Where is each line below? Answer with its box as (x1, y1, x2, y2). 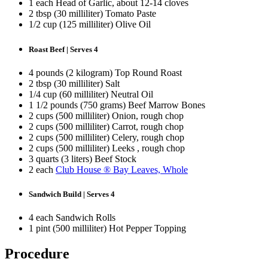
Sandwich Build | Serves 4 (29, 189, 115, 199)
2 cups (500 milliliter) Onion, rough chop (29, 110, 184, 121)
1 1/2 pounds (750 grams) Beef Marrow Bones (29, 99, 205, 110)
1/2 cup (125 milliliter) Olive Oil (29, 19, 151, 30)
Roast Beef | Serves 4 (29, 44, 98, 54)
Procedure (5, 245, 69, 261)
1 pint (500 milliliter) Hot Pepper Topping (29, 223, 186, 234)
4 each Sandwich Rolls (29, 212, 115, 223)
